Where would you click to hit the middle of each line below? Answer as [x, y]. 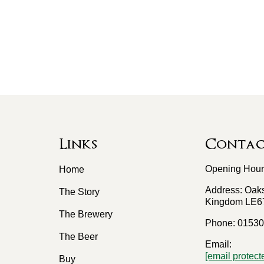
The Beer [79, 236]
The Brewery [86, 214]
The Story [80, 192]
